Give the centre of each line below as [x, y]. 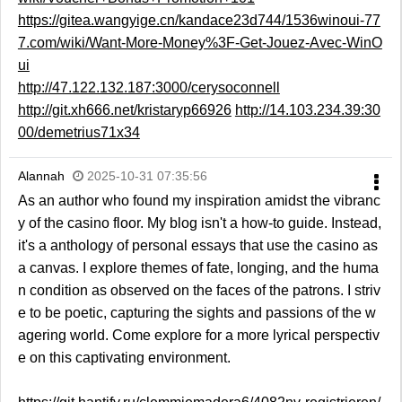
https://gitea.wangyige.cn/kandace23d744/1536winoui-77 [199, 21]
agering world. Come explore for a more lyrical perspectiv [198, 336]
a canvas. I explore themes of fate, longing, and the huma [198, 268]
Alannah [41, 176]
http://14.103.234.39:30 [307, 110]
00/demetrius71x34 [79, 133]
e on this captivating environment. [124, 358]
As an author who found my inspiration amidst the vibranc [199, 201]
